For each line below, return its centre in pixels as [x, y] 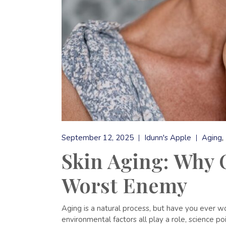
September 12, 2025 [98, 138]
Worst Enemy [124, 185]
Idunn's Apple [168, 138]
